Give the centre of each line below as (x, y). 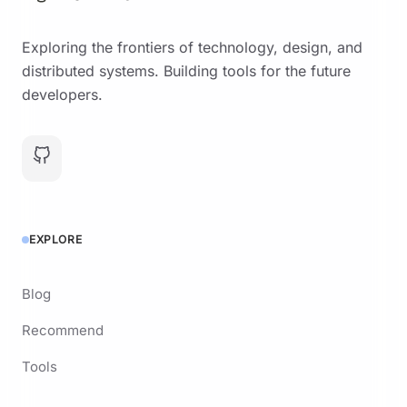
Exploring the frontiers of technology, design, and (192, 47)
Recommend (63, 330)
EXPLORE (56, 239)
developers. (62, 94)
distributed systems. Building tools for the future (186, 71)
